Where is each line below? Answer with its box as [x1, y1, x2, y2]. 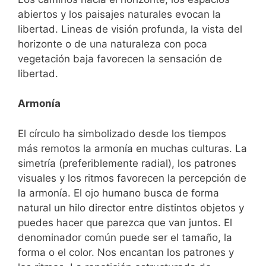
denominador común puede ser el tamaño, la [18, 231, 232, 243]
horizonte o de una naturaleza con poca [18, 37, 207, 50]
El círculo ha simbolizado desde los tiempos [18, 127, 226, 140]
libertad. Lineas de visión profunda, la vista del [18, 23, 242, 35]
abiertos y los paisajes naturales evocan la [18, 8, 221, 20]
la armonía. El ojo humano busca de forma [18, 186, 219, 199]
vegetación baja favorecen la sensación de [18, 52, 222, 65]
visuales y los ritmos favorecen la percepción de [18, 172, 246, 184]
